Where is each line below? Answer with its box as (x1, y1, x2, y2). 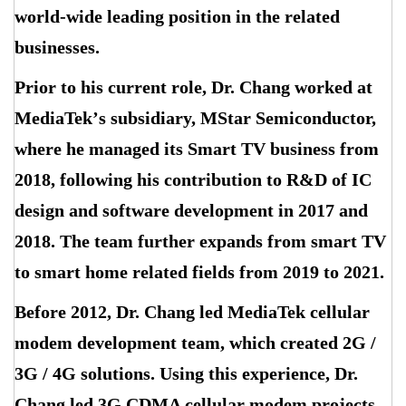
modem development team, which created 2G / (14, 333, 376, 353)
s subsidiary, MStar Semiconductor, (99, 108, 376, 128)
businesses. (14, 37, 100, 57)
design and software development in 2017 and (14, 200, 368, 220)
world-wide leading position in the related (14, 6, 340, 26)
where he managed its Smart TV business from (14, 139, 379, 159)
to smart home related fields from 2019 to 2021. (14, 262, 384, 282)
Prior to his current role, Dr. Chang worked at (14, 77, 372, 97)
